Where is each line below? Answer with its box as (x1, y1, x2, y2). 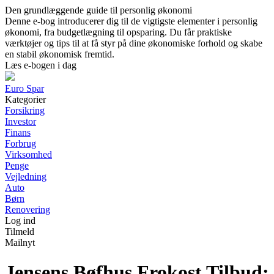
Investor (5, 116, 36, 127)
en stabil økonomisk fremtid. (5, 49, 114, 59)
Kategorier (5, 94, 46, 105)
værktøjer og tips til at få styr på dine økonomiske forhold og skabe (5, 38, 262, 48)
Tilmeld (5, 226, 34, 237)
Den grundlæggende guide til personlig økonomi (5, 5, 192, 15)
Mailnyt (5, 237, 35, 248)
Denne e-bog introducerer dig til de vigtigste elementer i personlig (5, 16, 257, 26)
